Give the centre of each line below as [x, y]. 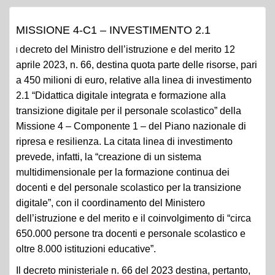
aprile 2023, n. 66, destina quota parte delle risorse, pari [137, 65]
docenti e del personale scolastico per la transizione [129, 188]
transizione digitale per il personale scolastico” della [129, 111]
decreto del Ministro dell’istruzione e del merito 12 [127, 49]
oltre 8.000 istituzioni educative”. [86, 249]
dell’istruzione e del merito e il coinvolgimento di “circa [134, 218]
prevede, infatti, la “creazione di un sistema [109, 157]
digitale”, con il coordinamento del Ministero [110, 203]
